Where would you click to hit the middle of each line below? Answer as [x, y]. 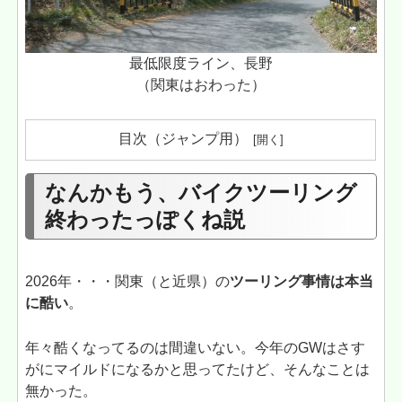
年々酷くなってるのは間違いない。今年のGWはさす [196, 347]
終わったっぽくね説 [144, 220]
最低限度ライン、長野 [201, 64]
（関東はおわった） [201, 85]
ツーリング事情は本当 [302, 281]
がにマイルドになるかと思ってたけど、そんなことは [198, 369]
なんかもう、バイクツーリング [201, 193]
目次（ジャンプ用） [183, 138]
